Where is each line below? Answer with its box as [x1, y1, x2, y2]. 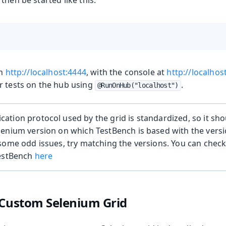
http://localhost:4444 [5, 67, 86, 78]
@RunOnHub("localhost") [97, 81, 179, 90]
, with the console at [86, 67, 167, 78]
